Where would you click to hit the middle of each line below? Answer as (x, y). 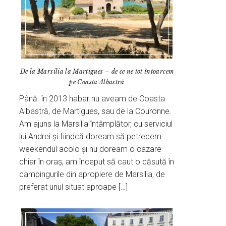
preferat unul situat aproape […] (74, 187)
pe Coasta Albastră (97, 82)
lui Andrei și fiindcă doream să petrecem (91, 136)
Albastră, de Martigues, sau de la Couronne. (96, 111)
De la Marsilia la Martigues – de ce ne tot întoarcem (97, 71)
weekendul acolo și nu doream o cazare (91, 149)
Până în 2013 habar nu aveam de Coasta (92, 98)
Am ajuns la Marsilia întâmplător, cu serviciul (96, 124)
